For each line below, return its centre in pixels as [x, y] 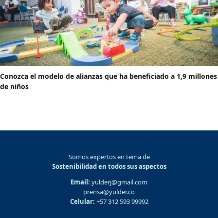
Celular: [82, 202]
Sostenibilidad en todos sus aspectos [109, 167]
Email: [80, 182]
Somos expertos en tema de [109, 157]
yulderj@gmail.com [119, 182]
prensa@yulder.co [109, 192]
